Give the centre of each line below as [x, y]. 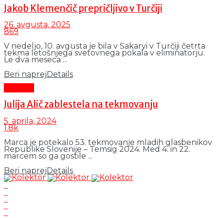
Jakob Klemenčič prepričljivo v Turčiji [83, 8]
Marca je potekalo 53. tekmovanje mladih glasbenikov [108, 142]
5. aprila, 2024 [30, 121]
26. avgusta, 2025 [37, 25]
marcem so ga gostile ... [48, 156]
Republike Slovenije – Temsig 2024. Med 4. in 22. [97, 149]
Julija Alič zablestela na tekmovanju [81, 105]
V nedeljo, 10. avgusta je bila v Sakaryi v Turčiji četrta [105, 46]
